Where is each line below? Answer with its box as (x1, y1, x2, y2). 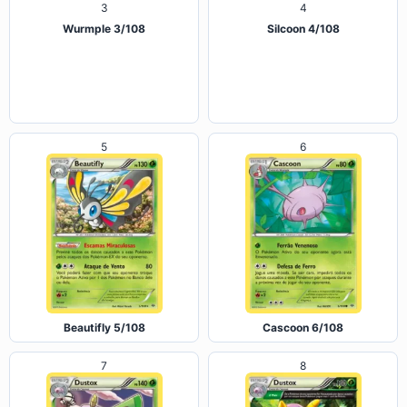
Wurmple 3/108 (63, 101, 145, 115)
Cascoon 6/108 (263, 321, 343, 335)
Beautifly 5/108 (63, 321, 145, 335)
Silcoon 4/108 (266, 101, 340, 115)
